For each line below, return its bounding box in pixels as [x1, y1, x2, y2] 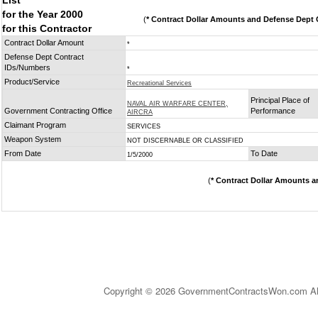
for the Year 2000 [2, 9, 83, 20]
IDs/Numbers [4, 63, 50, 72]
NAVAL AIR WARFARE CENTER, [127, 100, 228, 107]
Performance [251, 106, 295, 115]
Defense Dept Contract [4, 53, 84, 61]
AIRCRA [127, 109, 153, 116]
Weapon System [4, 135, 61, 143]
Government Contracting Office [4, 106, 112, 115]
